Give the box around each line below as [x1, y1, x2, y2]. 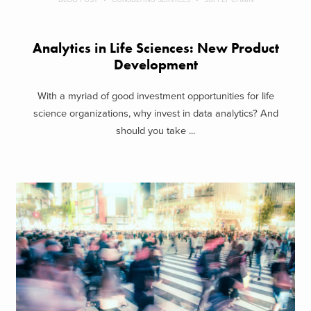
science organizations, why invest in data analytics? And [33, 107, 278, 119]
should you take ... [116, 124, 195, 137]
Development [113, 56, 198, 74]
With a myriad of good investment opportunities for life [37, 90, 274, 102]
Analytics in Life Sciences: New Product [32, 40, 279, 58]
